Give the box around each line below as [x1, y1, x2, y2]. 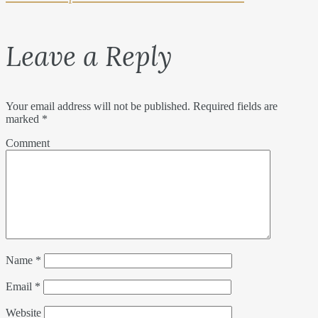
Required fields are [190, 100, 278, 113]
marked [6, 113, 42, 126]
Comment [6, 137, 50, 150]
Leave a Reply [6, 39, 172, 74]
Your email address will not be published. [6, 100, 190, 113]
